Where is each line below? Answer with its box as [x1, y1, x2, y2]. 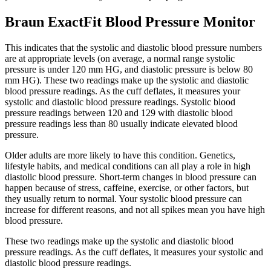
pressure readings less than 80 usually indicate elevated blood [5, 119, 238, 129]
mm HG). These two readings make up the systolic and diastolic [5, 75, 249, 86]
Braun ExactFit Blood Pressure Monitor [5, 14, 255, 30]
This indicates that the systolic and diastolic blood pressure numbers [5, 42, 262, 53]
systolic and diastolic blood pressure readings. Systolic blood [5, 97, 235, 108]
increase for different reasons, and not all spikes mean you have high [5, 204, 265, 215]
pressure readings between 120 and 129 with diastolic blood [5, 108, 233, 119]
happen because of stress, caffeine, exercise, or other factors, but [5, 183, 249, 194]
